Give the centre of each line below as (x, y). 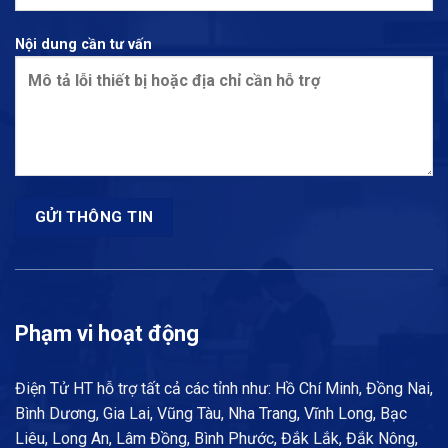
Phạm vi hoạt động (107, 334)
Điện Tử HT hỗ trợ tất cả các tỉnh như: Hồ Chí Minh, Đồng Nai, (224, 389)
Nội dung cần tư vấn (83, 45)
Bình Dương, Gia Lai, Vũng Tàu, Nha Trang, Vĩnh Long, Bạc (211, 414)
